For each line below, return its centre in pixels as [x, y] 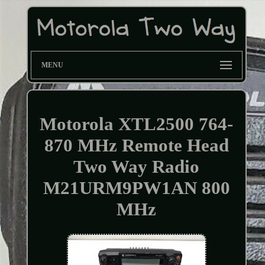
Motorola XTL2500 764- [137, 124]
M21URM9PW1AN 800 [136, 188]
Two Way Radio [137, 166]
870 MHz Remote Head [136, 145]
